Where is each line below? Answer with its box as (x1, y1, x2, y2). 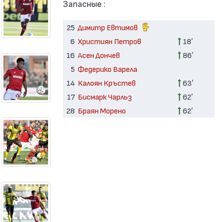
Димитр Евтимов (77, 22, 139, 32)
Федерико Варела (77, 64, 137, 74)
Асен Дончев (77, 50, 120, 60)
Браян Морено (77, 106, 126, 115)
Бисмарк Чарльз (77, 92, 132, 102)
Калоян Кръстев (77, 78, 136, 88)
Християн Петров (77, 36, 141, 46)
